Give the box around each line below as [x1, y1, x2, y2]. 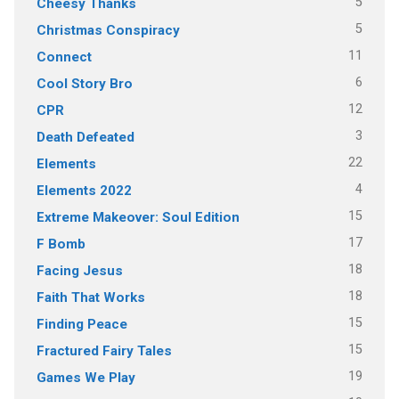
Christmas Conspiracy [36, 21, 180, 38]
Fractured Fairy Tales [36, 342, 172, 359]
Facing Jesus [36, 262, 123, 279]
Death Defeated [36, 128, 134, 145]
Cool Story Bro [36, 75, 133, 92]
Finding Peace [36, 315, 127, 332]
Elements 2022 [36, 182, 132, 199]
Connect [36, 48, 92, 65]
